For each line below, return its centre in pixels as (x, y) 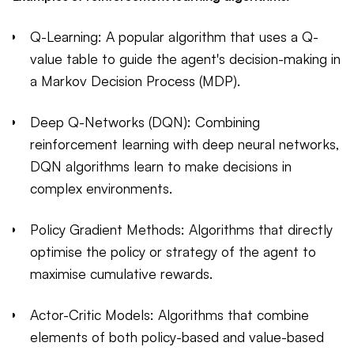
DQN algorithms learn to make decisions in (161, 166)
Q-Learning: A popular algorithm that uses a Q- (174, 37)
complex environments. (101, 188)
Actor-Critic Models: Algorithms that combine (169, 315)
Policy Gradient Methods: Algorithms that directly (181, 230)
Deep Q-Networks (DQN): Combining (145, 122)
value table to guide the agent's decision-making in (185, 59)
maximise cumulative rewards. (121, 274)
